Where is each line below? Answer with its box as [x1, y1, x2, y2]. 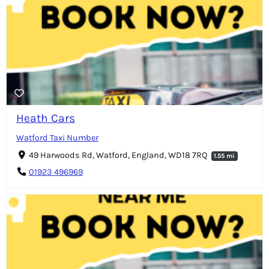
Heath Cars [16, 110, 75, 125]
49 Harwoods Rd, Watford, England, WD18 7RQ [28, 150, 209, 160]
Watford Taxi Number [16, 132, 98, 143]
